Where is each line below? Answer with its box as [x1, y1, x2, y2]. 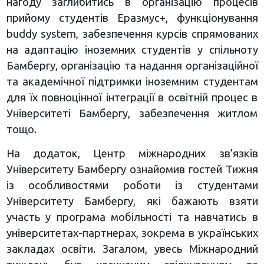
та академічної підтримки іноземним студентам [6, 75, 258, 87]
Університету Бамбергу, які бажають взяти [6, 195, 258, 207]
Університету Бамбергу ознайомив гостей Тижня [6, 163, 258, 175]
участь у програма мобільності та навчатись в [6, 211, 258, 223]
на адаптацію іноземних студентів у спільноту [6, 44, 258, 55]
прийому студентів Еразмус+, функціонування [6, 12, 258, 24]
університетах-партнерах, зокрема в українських [6, 227, 258, 239]
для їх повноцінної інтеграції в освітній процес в [6, 91, 258, 103]
